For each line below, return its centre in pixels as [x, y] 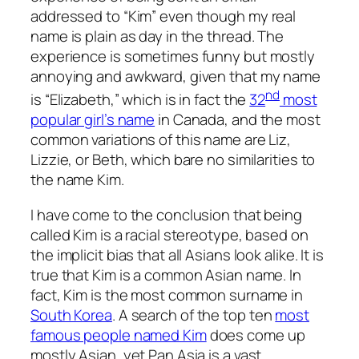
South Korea [71, 315]
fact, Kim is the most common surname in [167, 294]
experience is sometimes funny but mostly [173, 56]
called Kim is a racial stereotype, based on [169, 234]
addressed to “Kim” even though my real [163, 16]
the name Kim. [77, 180]
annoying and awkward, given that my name [175, 76]
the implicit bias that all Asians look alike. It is [177, 254]
